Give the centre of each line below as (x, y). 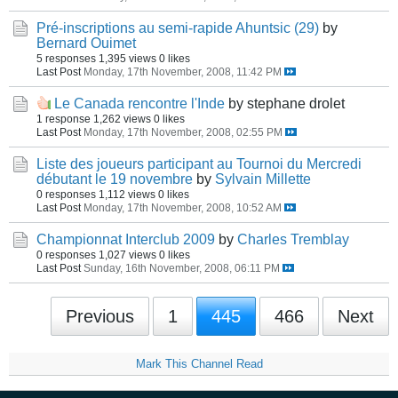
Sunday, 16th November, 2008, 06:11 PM (182, 268)
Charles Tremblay (293, 239)
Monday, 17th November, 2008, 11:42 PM (183, 72)
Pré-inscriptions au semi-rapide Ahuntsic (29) (178, 28)
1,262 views (122, 119)
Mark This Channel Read (199, 364)
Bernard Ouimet (86, 43)
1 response (64, 119)
